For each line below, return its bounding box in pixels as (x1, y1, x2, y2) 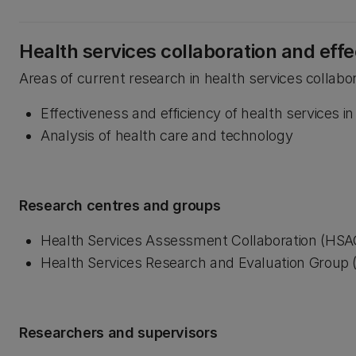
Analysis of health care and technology (41, 127, 293, 144)
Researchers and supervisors (19, 324, 218, 341)
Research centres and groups (19, 197, 221, 214)
